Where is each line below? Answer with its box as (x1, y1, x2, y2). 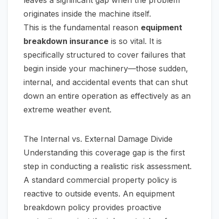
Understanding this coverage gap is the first (23, 148, 185, 157)
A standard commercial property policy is (23, 175, 177, 185)
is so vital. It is (109, 36, 162, 46)
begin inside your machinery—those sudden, (23, 64, 188, 73)
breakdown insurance (23, 36, 109, 46)
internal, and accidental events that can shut (23, 77, 188, 87)
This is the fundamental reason (23, 22, 141, 32)
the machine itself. (82, 9, 151, 19)
